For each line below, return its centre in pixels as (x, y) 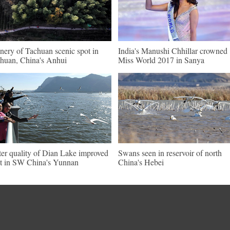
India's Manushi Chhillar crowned (173, 51)
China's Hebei (141, 162)
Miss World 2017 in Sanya (161, 60)
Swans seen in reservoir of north (170, 153)
